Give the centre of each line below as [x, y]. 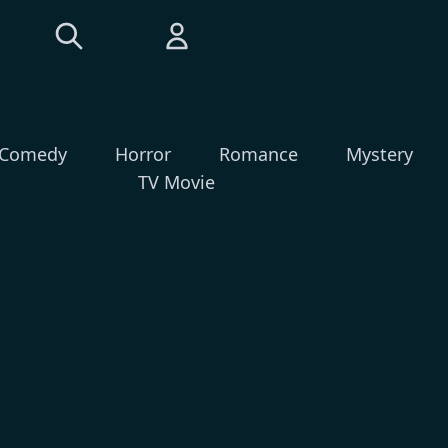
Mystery [379, 154]
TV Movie [176, 182]
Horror [143, 154]
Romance [258, 154]
